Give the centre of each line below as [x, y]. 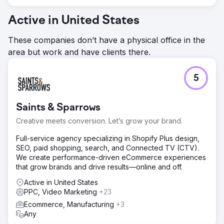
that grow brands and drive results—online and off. [99, 166]
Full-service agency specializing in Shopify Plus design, [108, 138]
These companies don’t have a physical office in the [106, 40]
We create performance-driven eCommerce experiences [111, 157]
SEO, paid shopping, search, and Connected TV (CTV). [107, 147]
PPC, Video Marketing [61, 191]
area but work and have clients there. [79, 52]
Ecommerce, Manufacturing [70, 204]
